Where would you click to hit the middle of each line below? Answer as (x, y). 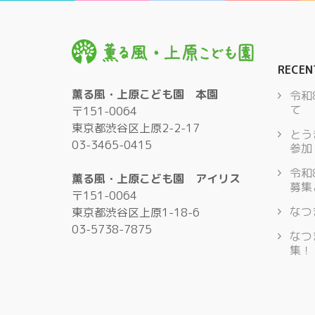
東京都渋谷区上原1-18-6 (136, 212)
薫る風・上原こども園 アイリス (156, 178)
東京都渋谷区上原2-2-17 (136, 128)
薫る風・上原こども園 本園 (145, 94)
